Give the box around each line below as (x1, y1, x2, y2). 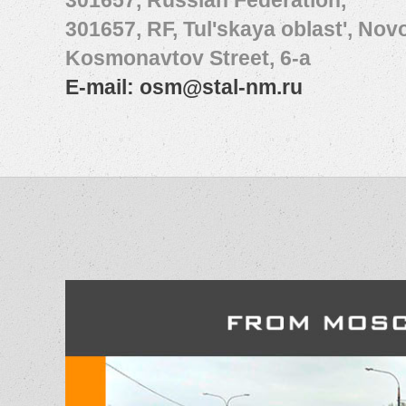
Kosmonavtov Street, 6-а (65, 46, 311, 70)
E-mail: (65, 75, 140, 99)
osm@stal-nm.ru (140, 75, 303, 99)
